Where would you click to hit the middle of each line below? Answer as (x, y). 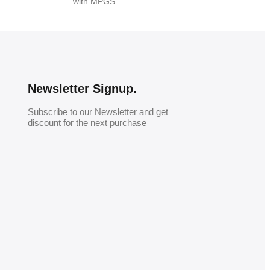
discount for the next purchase (87, 122)
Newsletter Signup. (83, 88)
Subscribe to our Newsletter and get (98, 111)
